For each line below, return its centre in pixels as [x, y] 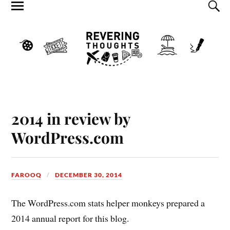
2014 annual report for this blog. [70, 218]
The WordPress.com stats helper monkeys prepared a [108, 203]
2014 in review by [71, 118]
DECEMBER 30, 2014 [89, 175]
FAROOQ [27, 175]
